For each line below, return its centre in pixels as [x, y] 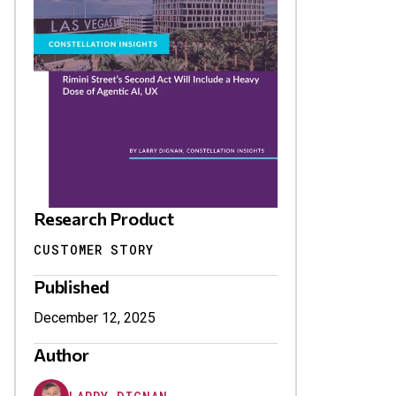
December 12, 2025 [95, 318]
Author [61, 355]
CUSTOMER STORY [94, 250]
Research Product [104, 219]
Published [72, 287]
